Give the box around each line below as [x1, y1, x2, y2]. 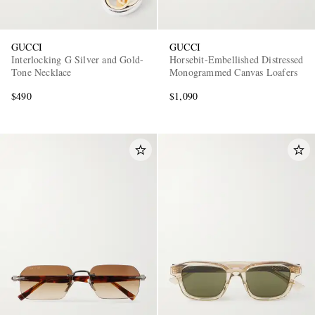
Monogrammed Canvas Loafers [169, 65, 298, 79]
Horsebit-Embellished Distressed [169, 53, 304, 67]
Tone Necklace [11, 65, 72, 79]
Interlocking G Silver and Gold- [11, 53, 144, 67]
